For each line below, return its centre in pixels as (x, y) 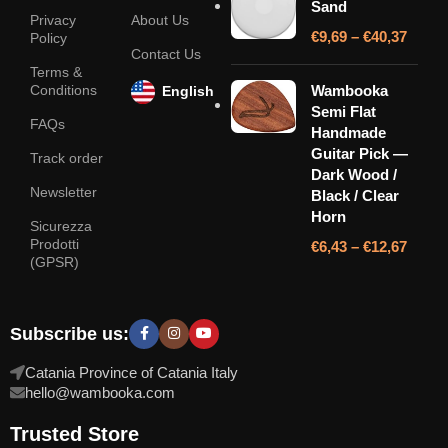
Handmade (349, 132)
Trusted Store (74, 433)
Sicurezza (61, 225)
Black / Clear (355, 195)
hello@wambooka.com (100, 392)
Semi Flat (344, 111)
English (187, 91)
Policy (48, 37)
